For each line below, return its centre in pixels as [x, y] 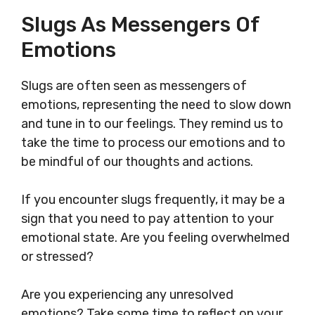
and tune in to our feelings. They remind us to [152, 124]
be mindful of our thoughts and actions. [137, 162]
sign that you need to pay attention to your [147, 219]
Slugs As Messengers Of [140, 25]
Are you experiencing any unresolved [127, 295]
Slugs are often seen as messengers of [134, 86]
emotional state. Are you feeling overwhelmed [155, 238]
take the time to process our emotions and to [153, 143]
